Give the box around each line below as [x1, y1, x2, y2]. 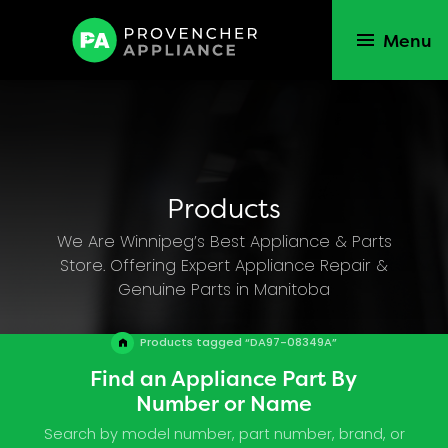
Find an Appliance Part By [90, 363, 358, 392]
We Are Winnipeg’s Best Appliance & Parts [56, 229, 392, 256]
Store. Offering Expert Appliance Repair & [60, 253, 388, 280]
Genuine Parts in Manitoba [118, 277, 330, 304]
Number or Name [135, 388, 312, 417]
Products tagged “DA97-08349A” [139, 334, 337, 354]
